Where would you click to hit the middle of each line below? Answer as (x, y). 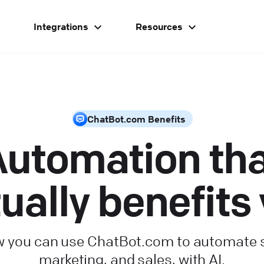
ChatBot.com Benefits (136, 119)
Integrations (61, 27)
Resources (159, 27)
